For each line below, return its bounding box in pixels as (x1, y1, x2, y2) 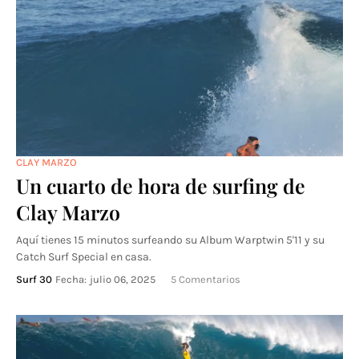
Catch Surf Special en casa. (16, 250, 151, 264)
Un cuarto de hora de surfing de (16, 172, 305, 199)
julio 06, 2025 (90, 273, 155, 285)
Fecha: (55, 273, 87, 285)
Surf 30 (16, 273, 52, 285)
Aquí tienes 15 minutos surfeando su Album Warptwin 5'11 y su (16, 233, 325, 247)
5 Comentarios (171, 273, 240, 285)
